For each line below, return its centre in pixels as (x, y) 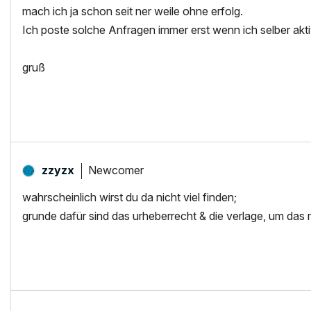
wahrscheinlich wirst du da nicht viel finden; (129, 197)
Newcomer (116, 170)
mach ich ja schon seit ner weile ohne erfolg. (133, 11)
